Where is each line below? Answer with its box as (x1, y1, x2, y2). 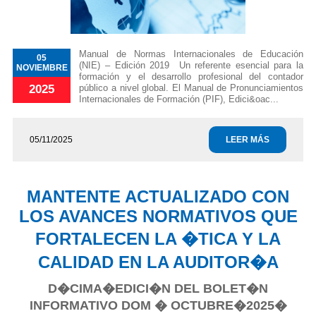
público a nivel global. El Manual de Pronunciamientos (79, 83, 303, 94)
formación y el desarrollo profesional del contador (79, 71, 303, 83)
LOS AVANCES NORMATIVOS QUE (18, 207, 298, 226)
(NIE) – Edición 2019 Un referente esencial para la (79, 60, 303, 71)
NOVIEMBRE (16, 63, 68, 73)
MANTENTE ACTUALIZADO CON (27, 187, 289, 207)
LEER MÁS (226, 135, 269, 145)
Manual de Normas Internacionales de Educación (79, 49, 303, 60)
